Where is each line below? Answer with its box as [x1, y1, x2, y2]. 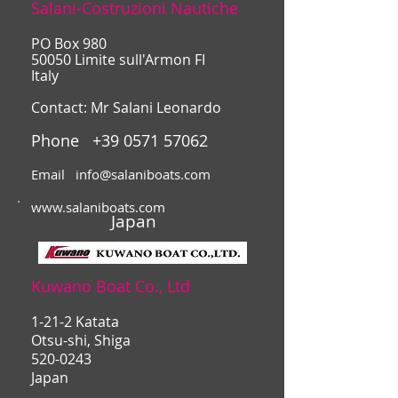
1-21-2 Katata [31, 313, 119, 332]
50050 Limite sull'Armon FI [31, 51, 205, 70]
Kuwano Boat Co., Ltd [31, 275, 190, 298]
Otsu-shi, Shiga [31, 331, 131, 351]
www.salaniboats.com [31, 198, 165, 217]
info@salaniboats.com [76, 165, 211, 184]
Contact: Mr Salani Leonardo [31, 99, 221, 118]
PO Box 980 [31, 35, 107, 54]
